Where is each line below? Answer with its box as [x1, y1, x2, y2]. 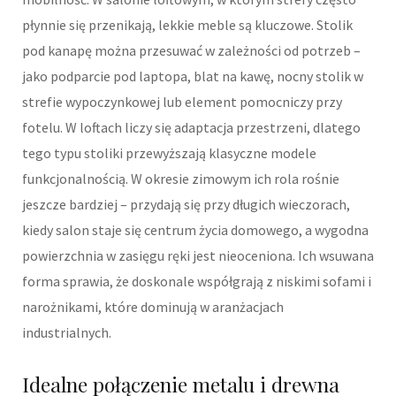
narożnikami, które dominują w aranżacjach [22, 297, 284, 316]
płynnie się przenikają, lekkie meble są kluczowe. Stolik [22, 15, 353, 34]
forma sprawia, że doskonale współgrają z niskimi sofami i [22, 271, 371, 290]
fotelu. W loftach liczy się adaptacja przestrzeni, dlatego [22, 118, 361, 136]
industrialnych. [22, 323, 111, 341]
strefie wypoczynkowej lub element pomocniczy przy [22, 92, 342, 110]
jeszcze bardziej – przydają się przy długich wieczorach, [22, 194, 350, 213]
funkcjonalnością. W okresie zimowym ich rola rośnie [22, 169, 339, 187]
